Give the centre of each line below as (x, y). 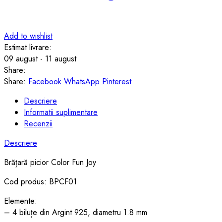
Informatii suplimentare (61, 112)
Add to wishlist (28, 36)
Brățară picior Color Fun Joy (50, 162)
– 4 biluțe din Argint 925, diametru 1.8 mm (76, 212)
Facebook (45, 81)
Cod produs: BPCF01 (40, 181)
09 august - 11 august (40, 58)
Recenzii (38, 123)
